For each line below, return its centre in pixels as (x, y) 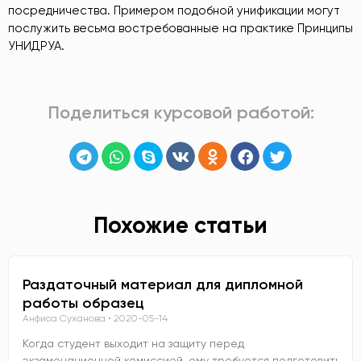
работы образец (83, 303)
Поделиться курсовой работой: (180, 113)
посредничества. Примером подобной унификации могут (174, 10)
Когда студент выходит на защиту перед (133, 343)
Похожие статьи (180, 225)
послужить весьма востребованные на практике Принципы (180, 28)
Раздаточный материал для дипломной (163, 284)
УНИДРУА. (36, 46)
